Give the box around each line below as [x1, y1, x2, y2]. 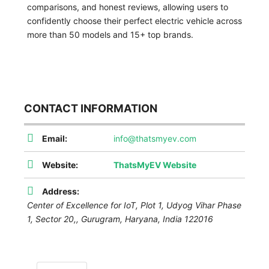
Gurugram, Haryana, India [81, 213, 182, 224]
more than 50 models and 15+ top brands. [27, 29, 193, 40]
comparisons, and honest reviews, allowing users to [27, 1, 228, 12]
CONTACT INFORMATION [24, 101, 157, 115]
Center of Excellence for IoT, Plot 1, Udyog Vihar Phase [27, 199, 241, 210]
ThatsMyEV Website [113, 159, 196, 170]
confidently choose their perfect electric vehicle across [27, 15, 242, 26]
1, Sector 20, [27, 213, 76, 224]
